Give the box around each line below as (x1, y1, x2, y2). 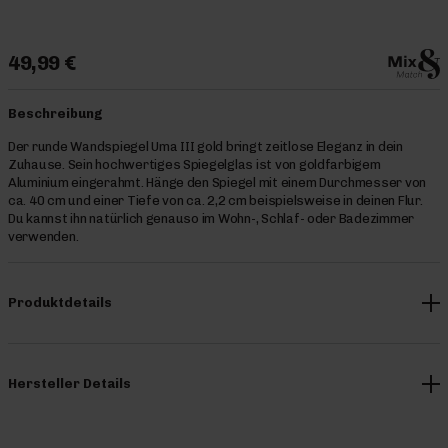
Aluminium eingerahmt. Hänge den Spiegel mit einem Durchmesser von (8, 174, 427, 190)
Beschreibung (8, 105, 103, 121)
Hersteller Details (8, 375, 131, 391)
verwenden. (8, 228, 79, 244)
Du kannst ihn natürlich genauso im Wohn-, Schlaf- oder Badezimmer (8, 210, 415, 226)
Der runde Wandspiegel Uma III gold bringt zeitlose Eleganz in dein (8, 138, 403, 154)
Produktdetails (8, 294, 112, 310)
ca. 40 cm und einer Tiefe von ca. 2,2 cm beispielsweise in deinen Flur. (8, 192, 423, 208)
